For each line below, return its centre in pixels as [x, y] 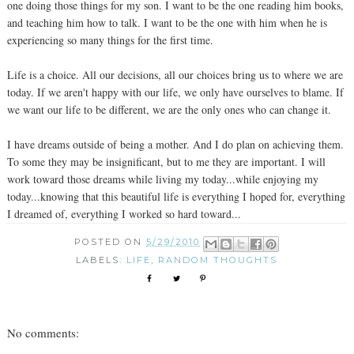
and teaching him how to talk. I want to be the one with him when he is [167, 23]
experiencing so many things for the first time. [110, 40]
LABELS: [102, 260]
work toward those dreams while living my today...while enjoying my [162, 179]
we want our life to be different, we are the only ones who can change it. [169, 110]
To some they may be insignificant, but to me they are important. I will [166, 162]
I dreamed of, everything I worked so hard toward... [124, 214]
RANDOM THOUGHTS [218, 260]
